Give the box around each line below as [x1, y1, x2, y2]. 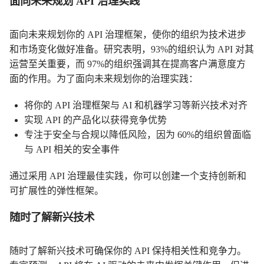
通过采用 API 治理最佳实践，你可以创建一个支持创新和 [9, 171, 246, 181]
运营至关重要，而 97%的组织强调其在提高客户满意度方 [9, 59, 246, 70]
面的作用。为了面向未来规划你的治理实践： [9, 74, 198, 84]
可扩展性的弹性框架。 [9, 186, 104, 196]
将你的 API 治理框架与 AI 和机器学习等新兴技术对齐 [24, 100, 247, 111]
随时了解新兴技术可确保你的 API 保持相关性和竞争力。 [9, 246, 246, 256]
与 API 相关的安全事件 [24, 144, 120, 155]
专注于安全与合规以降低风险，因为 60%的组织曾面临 [24, 130, 251, 140]
